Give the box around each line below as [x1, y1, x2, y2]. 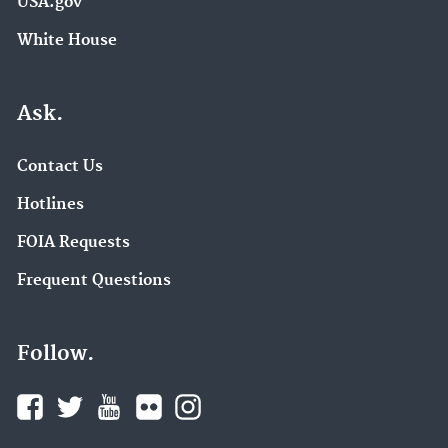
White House [17, 30, 117, 50]
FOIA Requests [17, 232, 130, 252]
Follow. [17, 341, 94, 368]
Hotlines [17, 195, 84, 215]
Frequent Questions [17, 270, 171, 290]
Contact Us [17, 157, 103, 177]
